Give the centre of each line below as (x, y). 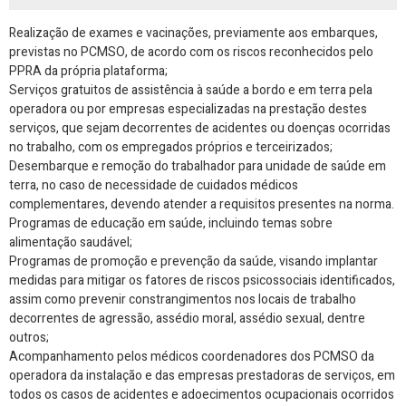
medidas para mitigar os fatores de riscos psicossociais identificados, (202, 280)
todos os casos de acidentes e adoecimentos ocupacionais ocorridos (202, 394)
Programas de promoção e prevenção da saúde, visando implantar (193, 261)
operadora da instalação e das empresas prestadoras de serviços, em (202, 375)
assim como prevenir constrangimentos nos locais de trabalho (183, 299)
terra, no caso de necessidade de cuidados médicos (154, 185)
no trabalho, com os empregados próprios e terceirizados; (171, 147)
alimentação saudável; (71, 242)
